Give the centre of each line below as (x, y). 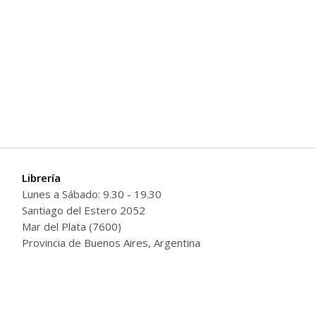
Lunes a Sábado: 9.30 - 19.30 (91, 194)
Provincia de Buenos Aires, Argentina (111, 243)
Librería (41, 178)
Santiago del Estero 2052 (83, 210)
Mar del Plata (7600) (71, 226)
